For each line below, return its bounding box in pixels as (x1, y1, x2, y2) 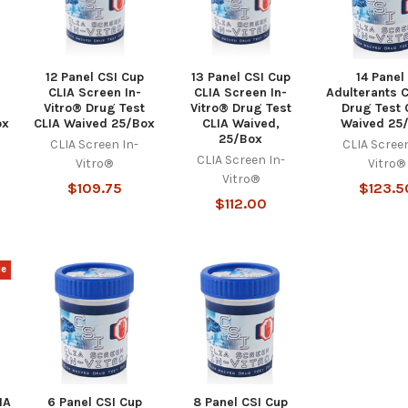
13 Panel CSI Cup (190, 69, 291, 86)
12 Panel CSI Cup (45, 69, 144, 86)
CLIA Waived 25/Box (34, 116, 156, 132)
